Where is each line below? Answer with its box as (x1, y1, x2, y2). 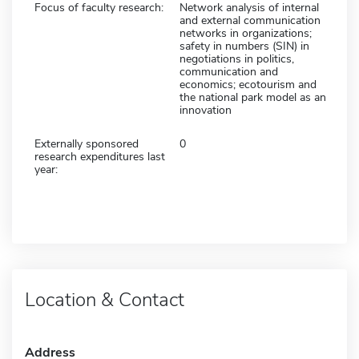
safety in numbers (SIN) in (179, 38, 309, 54)
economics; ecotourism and (179, 76, 317, 92)
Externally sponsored (34, 135, 139, 151)
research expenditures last (34, 148, 165, 164)
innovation (179, 102, 232, 118)
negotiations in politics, (179, 50, 294, 67)
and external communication (179, 12, 321, 28)
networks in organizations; (179, 25, 312, 41)
